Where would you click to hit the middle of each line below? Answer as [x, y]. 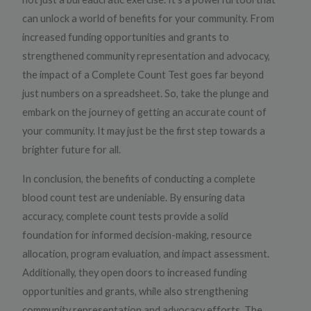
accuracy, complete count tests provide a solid [126, 216]
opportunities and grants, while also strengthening [136, 291]
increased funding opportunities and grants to [126, 37]
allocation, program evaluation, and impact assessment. [146, 253]
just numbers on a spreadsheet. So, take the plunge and [146, 94]
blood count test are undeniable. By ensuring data [134, 197]
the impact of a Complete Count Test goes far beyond [143, 75]
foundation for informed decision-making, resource [137, 235]
